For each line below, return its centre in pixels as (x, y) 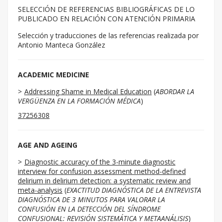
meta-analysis (40, 190)
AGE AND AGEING (48, 145)
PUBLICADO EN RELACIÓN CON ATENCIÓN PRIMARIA (107, 19)
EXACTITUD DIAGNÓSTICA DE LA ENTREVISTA (134, 190)
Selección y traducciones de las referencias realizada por (108, 35)
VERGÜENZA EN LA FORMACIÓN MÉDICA (79, 101)
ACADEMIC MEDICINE (54, 75)
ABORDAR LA (175, 91)
